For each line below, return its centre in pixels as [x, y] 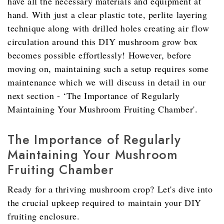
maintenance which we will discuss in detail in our [107, 82]
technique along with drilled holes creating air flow [108, 28]
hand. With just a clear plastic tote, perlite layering [107, 15]
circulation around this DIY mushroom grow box [103, 42]
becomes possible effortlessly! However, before [99, 55]
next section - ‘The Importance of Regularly [94, 96]
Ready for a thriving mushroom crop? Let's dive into [110, 189]
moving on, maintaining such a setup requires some [108, 69]
